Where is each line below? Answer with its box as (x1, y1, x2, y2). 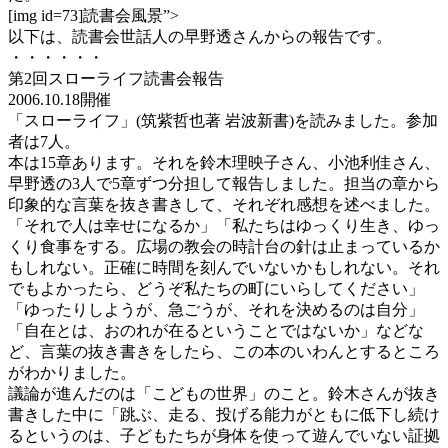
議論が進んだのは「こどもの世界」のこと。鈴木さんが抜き (8, 385, 440, 403)
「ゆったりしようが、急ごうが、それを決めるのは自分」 (8, 301, 424, 319)
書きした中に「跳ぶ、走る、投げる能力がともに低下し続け (8, 406, 440, 424)
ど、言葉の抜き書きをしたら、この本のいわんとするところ (8, 343, 440, 361)
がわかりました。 (8, 364, 136, 382)
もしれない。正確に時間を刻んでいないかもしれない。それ (8, 259, 440, 277)
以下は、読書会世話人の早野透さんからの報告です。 (8, 28, 392, 46)
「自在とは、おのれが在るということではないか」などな (8, 322, 424, 340)
